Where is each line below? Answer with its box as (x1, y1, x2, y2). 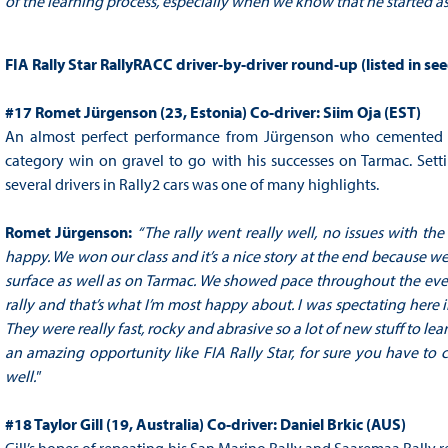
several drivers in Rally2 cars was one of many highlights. (4, 174, 379, 195)
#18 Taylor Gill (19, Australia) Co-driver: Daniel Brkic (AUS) (4, 414, 406, 435)
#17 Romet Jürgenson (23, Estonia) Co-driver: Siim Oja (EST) (4, 102, 421, 123)
